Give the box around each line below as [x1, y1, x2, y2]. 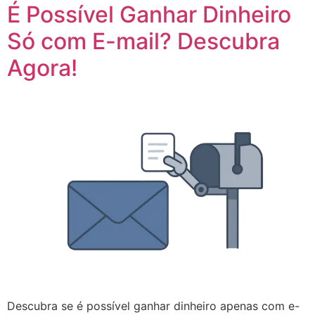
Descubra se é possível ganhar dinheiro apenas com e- [7, 299, 300, 314]
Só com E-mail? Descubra [7, 27, 280, 55]
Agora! [7, 54, 77, 82]
